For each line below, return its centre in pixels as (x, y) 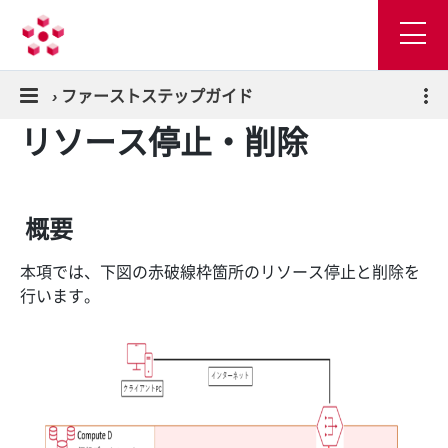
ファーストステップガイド (157, 95)
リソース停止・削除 (164, 140)
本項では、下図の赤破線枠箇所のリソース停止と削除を (220, 271)
